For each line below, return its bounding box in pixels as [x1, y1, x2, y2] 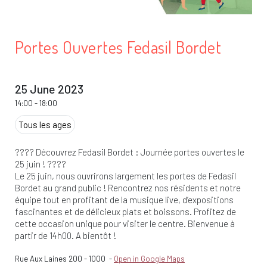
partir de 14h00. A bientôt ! [15, 230, 116, 241]
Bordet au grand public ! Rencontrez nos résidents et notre [15, 182, 241, 194]
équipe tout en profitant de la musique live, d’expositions [15, 194, 234, 206]
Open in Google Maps [114, 254, 185, 264]
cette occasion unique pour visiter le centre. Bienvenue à [15, 218, 235, 229]
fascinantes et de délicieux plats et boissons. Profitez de [15, 206, 236, 218]
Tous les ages [18, 119, 72, 131]
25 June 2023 [15, 82, 83, 97]
